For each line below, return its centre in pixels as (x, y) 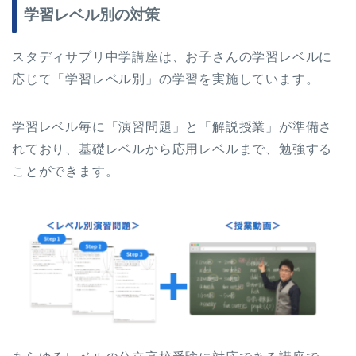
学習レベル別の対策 (92, 14)
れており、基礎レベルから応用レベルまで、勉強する (172, 149)
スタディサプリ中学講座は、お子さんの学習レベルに (172, 56)
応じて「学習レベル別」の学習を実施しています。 (166, 79)
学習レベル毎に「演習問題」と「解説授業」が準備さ (172, 126)
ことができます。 (66, 171)
